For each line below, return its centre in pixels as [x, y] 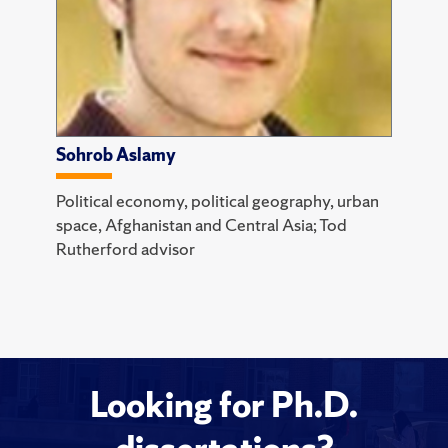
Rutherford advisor [125, 248]
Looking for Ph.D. [224, 404]
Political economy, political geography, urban [217, 200]
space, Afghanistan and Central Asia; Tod [201, 224]
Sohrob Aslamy [116, 154]
